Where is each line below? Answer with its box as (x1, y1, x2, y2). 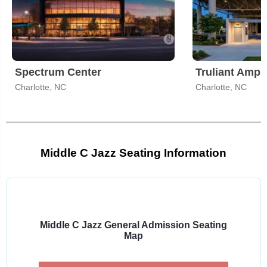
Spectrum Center (15, 66, 101, 78)
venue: (133, 211, 162, 221)
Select (133, 190, 160, 200)
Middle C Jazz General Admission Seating (40, 220, 227, 230)
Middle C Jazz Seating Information (41, 147, 226, 159)
